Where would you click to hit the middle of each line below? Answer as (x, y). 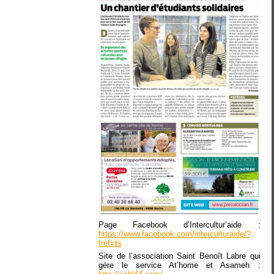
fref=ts (110, 243)
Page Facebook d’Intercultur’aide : (180, 224)
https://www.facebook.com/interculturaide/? (175, 234)
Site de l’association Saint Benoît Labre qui (180, 256)
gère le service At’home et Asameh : (180, 265)
